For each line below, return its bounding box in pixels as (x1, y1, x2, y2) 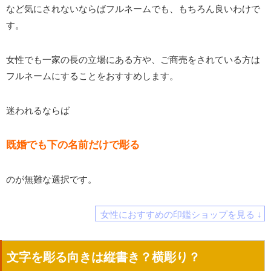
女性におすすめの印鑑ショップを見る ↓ (100, 209, 262, 220)
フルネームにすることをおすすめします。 (6, 71, 178, 82)
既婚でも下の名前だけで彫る (6, 139, 140, 151)
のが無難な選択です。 (6, 174, 97, 185)
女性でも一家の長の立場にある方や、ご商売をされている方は (6, 54, 260, 65)
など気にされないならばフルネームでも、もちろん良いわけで (6, 4, 260, 15)
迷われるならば (6, 105, 70, 116)
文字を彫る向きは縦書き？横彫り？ (7, 250, 200, 264)
